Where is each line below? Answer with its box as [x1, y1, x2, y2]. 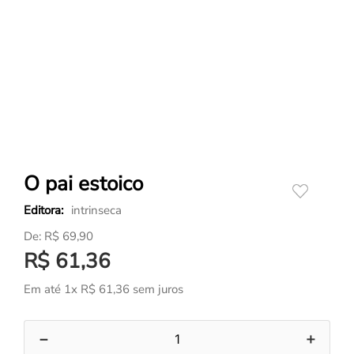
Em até [24, 281, 65, 297]
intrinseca [71, 202, 122, 218]
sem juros [130, 281, 184, 297]
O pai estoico [24, 170, 144, 198]
